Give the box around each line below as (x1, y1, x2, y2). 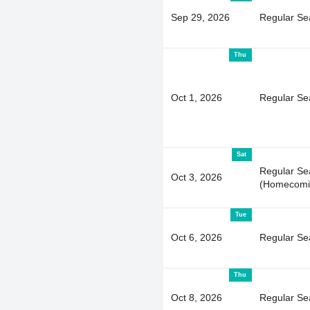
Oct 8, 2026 (170, 291, 222, 303)
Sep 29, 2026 (170, 11, 230, 23)
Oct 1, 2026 (170, 91, 222, 103)
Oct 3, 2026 (170, 171, 222, 183)
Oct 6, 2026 (170, 231, 222, 243)
